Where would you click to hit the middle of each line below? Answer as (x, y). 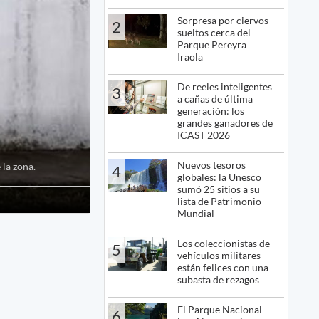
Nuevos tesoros (212, 165)
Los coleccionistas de (224, 244)
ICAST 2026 (204, 135)
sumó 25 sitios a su (219, 189)
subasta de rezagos (219, 280)
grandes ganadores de (225, 123)
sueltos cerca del (214, 33)
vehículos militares (219, 256)
